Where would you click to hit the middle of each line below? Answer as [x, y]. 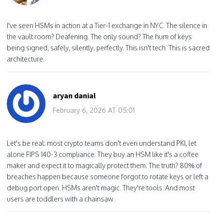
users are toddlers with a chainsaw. [61, 199]
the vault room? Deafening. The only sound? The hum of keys [99, 36]
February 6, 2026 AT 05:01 [94, 110]
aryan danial [74, 95]
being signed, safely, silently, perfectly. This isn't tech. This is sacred [108, 47]
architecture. [26, 59]
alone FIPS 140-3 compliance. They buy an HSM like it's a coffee [103, 154]
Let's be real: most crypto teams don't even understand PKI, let [101, 143]
